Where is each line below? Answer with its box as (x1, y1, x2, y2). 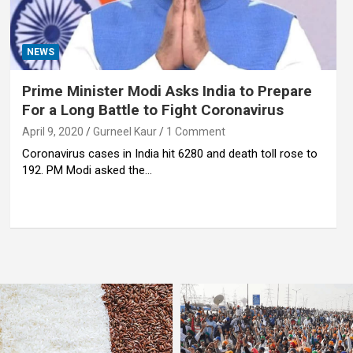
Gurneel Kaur (92, 124, 157, 138)
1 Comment (165, 124, 225, 138)
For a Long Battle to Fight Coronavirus (21, 100, 284, 119)
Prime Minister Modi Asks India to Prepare (21, 81, 312, 100)
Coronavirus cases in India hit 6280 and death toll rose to (21, 146, 318, 161)
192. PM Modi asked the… (21, 162, 152, 177)
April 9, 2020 (21, 124, 84, 138)
